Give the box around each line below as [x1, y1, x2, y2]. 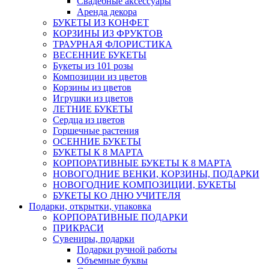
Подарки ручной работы [77, 244, 177, 255]
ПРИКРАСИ [53, 223, 104, 234]
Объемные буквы [77, 255, 148, 266]
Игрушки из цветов [53, 93, 133, 104]
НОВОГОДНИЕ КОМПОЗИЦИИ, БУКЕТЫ [53, 180, 236, 190]
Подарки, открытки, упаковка [29, 201, 151, 212]
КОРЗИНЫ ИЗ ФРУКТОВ [53, 28, 163, 39]
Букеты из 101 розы [53, 61, 133, 71]
